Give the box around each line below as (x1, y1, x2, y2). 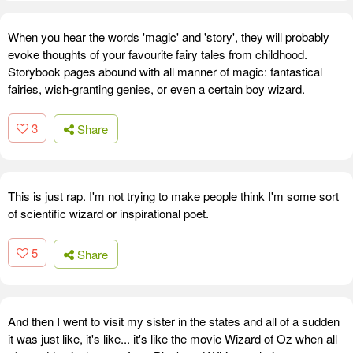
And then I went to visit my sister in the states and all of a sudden (8, 312, 340, 329)
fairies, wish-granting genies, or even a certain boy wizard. (8, 80, 305, 97)
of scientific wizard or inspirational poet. (8, 205, 209, 222)
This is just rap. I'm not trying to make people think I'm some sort (8, 188, 339, 205)
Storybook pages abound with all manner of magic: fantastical (8, 62, 322, 80)
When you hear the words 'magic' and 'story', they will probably (8, 28, 329, 45)
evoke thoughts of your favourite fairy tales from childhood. (8, 45, 307, 62)
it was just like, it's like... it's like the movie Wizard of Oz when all (8, 329, 337, 347)
